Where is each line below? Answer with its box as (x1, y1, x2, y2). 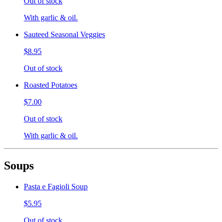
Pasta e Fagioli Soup (24, 182, 88, 191)
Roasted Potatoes (24, 81, 77, 90)
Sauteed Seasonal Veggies (24, 30, 105, 39)
